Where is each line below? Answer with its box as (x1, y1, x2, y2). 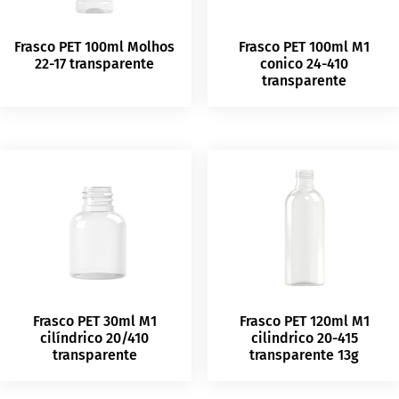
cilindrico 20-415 (250, 330, 358, 347)
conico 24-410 (260, 55, 349, 73)
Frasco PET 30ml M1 (32, 313, 157, 330)
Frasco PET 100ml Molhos (14, 38, 175, 56)
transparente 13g (249, 346, 360, 364)
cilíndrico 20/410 (40, 330, 150, 347)
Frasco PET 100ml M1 (239, 38, 370, 56)
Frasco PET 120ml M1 (239, 313, 370, 330)
